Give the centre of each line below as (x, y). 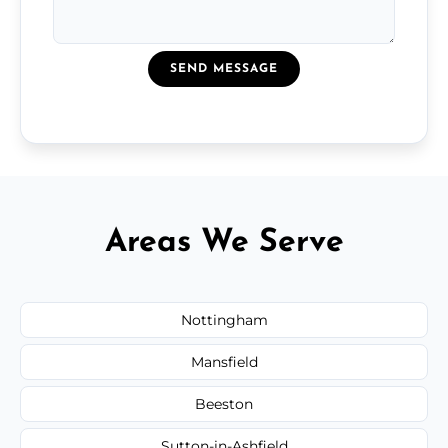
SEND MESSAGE (224, 68)
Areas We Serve (224, 242)
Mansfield (224, 361)
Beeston (224, 403)
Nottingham (224, 319)
